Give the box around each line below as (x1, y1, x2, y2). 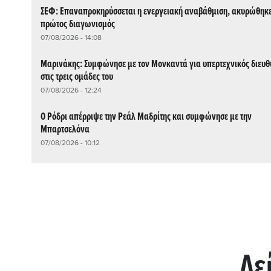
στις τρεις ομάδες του (41, 70, 113, 84)
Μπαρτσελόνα (41, 122, 90, 137)
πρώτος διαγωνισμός (41, 17, 115, 31)
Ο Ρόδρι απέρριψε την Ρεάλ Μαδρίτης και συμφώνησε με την (41, 109, 252, 124)
